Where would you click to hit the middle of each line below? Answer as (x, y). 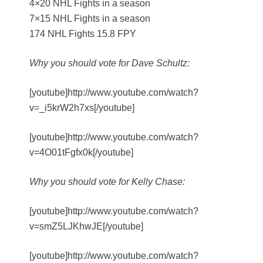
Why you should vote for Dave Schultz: (109, 63)
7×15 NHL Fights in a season (90, 19)
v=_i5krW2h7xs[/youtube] (82, 108)
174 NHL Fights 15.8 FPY (83, 34)
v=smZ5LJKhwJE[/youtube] (86, 227)
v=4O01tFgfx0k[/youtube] (81, 153)
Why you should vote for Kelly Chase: (107, 182)
